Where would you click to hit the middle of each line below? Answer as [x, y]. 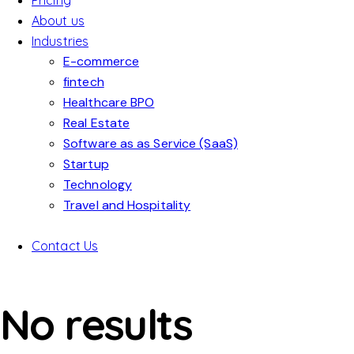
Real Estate [97, 123]
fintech [84, 82]
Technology [98, 185]
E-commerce [101, 62]
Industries [60, 41]
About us [58, 21]
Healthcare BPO [109, 103]
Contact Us [65, 246]
